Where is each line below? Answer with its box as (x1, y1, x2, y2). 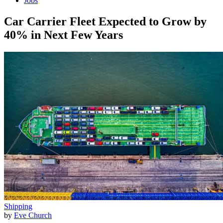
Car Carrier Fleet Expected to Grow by (4, 14, 207, 28)
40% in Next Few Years (4, 28, 123, 41)
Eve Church (14, 211, 52, 220)
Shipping (4, 202, 32, 211)
